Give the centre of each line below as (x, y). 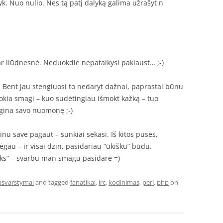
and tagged (52, 182)
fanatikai (83, 182)
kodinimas (124, 182)
